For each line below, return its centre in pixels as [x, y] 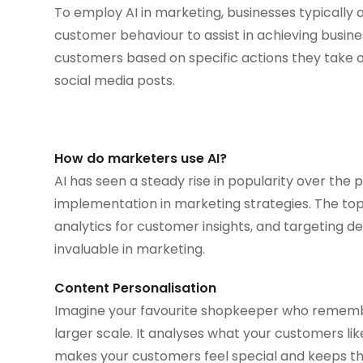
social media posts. [115, 80]
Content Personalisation [136, 288]
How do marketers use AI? [141, 158]
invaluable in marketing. [130, 249]
